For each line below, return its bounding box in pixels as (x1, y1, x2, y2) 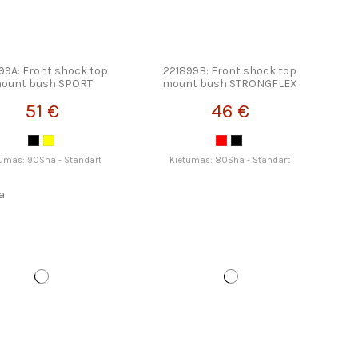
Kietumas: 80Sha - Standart (169, 154, 291, 165)
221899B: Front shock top (163, 64, 297, 78)
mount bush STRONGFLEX (162, 77, 298, 91)
